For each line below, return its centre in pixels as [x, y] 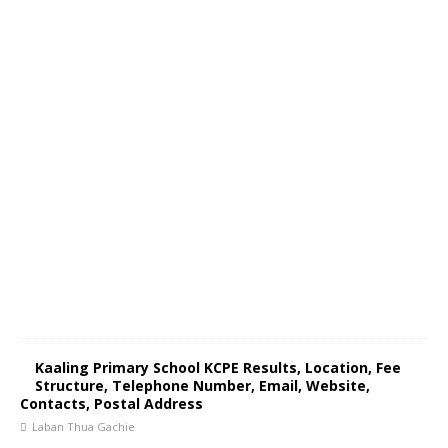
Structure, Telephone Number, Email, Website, [202, 385]
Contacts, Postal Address [111, 403]
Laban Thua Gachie [83, 426]
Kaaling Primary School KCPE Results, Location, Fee [218, 367]
